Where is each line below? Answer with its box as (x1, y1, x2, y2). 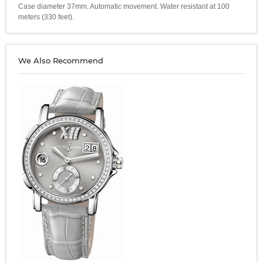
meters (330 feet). (18, 13, 74, 22)
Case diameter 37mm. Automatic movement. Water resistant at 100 (18, 2, 230, 11)
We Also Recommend (18, 56, 103, 66)
